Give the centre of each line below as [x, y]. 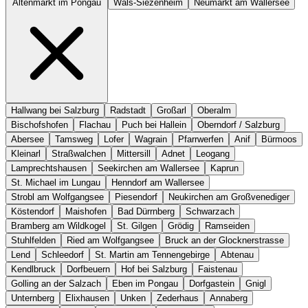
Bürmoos [279, 140]
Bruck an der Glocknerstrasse [224, 241]
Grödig [181, 226]
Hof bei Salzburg [154, 269]
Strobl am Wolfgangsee [57, 197]
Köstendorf [33, 212]
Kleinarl [26, 154]
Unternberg [33, 298]
